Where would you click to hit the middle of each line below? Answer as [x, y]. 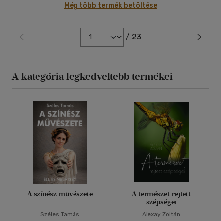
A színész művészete [60, 194]
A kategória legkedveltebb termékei [92, 76]
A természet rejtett [161, 194]
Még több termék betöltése [110, 6]
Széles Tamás [60, 214]
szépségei [161, 202]
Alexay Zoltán [161, 214]
